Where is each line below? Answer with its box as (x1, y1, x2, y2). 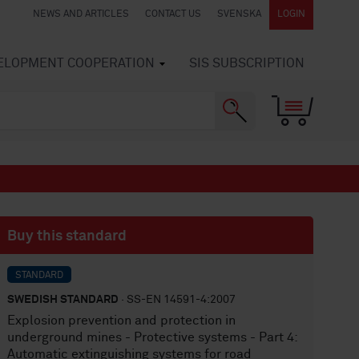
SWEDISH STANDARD (7, 294, 119, 305)
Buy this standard (7, 229, 127, 244)
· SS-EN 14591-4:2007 (119, 294, 236, 305)
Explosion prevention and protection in (7, 314, 236, 327)
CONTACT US (145, 10, 201, 19)
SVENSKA (217, 10, 261, 19)
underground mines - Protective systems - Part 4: (7, 331, 298, 344)
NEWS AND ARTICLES (33, 10, 129, 19)
